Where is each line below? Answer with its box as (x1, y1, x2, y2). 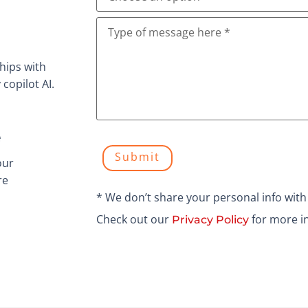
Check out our (96, 211, 172, 227)
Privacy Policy (171, 212, 249, 226)
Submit (114, 149, 160, 165)
